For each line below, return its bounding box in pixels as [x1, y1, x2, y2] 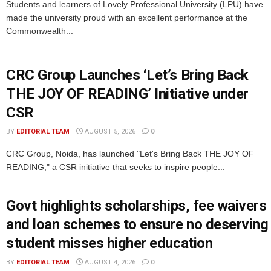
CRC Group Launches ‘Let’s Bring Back [6, 67, 249, 84]
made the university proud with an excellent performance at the [6, 13, 247, 23]
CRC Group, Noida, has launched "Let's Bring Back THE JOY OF [6, 149, 254, 159]
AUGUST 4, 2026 [83, 258, 135, 266]
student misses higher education [6, 234, 213, 252]
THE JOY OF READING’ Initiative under [6, 85, 249, 103]
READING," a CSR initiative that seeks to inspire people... [6, 162, 225, 172]
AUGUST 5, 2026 [83, 128, 135, 136]
